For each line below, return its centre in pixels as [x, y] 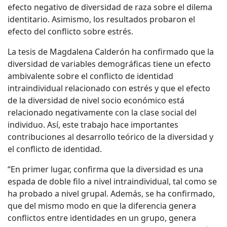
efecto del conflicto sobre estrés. [70, 32]
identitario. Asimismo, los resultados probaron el [101, 20]
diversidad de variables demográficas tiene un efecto [109, 64]
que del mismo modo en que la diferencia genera [102, 206]
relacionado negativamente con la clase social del [102, 113]
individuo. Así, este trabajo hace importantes [93, 125]
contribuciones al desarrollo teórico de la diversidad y [110, 137]
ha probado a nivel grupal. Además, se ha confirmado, [111, 194]
